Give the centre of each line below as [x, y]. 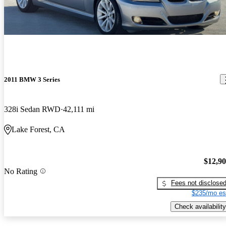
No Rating [21, 171]
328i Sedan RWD [32, 109]
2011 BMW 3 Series [32, 79]
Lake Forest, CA [38, 129]
